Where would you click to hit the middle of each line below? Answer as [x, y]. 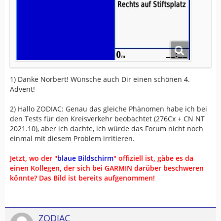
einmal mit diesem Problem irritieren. [72, 139]
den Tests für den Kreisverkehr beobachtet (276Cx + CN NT [107, 119]
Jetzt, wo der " [34, 158]
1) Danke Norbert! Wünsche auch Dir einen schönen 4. [100, 79]
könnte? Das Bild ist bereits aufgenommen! [82, 178]
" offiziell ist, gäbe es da [153, 158]
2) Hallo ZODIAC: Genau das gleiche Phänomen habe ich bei [109, 109]
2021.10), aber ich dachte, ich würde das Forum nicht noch [107, 129]
